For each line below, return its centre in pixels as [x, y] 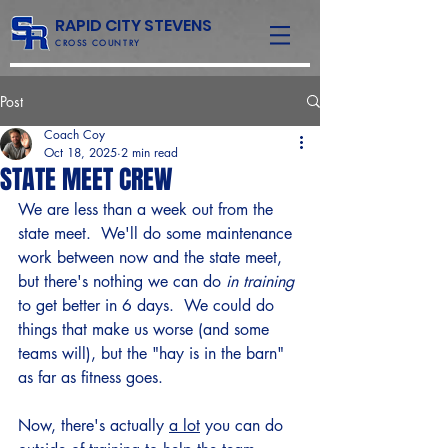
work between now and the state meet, [152, 257]
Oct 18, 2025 [80, 152]
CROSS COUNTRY [98, 43]
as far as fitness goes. [93, 377]
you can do [244, 425]
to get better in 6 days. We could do [148, 305]
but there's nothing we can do [122, 281]
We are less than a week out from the [148, 209]
